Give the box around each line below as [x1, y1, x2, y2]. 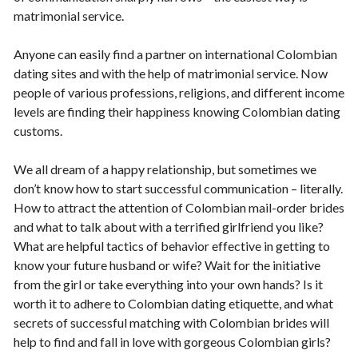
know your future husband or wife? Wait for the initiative [14, 257, 320, 272]
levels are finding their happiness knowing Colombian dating [14, 104, 340, 119]
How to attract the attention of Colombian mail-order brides [14, 200, 344, 215]
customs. [14, 123, 62, 138]
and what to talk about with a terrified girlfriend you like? [14, 219, 324, 234]
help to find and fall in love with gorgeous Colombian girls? [14, 334, 331, 349]
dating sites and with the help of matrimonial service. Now [14, 66, 328, 81]
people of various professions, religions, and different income [14, 85, 344, 100]
